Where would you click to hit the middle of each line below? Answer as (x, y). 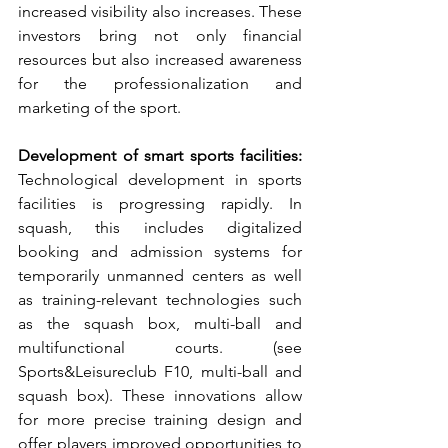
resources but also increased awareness (160, 60)
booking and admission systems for (160, 252)
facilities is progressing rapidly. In (160, 204)
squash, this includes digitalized (160, 228)
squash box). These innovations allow (160, 396)
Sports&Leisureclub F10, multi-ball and (160, 372)
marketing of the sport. (99, 108)
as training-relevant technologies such (160, 300)
